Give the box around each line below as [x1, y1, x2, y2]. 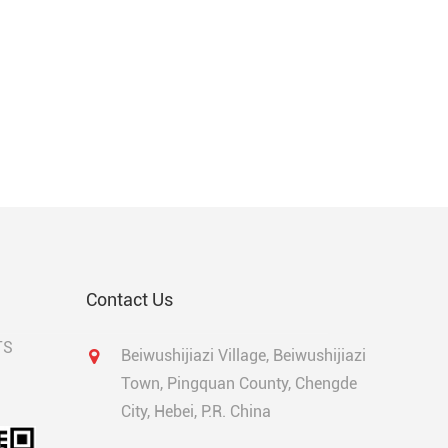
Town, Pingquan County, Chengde [121, 374, 357, 394]
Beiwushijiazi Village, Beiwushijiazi [121, 346, 366, 366]
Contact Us [86, 289, 173, 311]
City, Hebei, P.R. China [121, 402, 271, 422]
